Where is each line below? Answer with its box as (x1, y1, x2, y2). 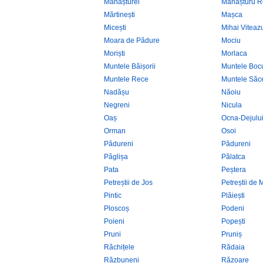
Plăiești (221, 191, 245, 200)
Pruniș (221, 230, 242, 238)
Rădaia (221, 243, 245, 251)
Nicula (221, 101, 242, 109)
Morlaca (221, 49, 247, 58)
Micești (104, 23, 126, 32)
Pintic (104, 191, 122, 200)
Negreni (104, 101, 130, 109)
